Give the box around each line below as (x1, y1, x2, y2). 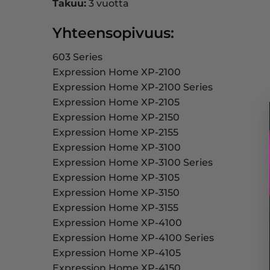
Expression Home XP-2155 (52, 127, 178, 139)
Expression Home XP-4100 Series (52, 232, 214, 244)
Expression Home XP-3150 (52, 187, 180, 199)
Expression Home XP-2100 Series (52, 81, 213, 93)
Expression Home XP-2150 (52, 111, 180, 124)
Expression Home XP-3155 (52, 202, 178, 214)
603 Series (52, 51, 102, 63)
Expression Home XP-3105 (52, 172, 180, 184)
